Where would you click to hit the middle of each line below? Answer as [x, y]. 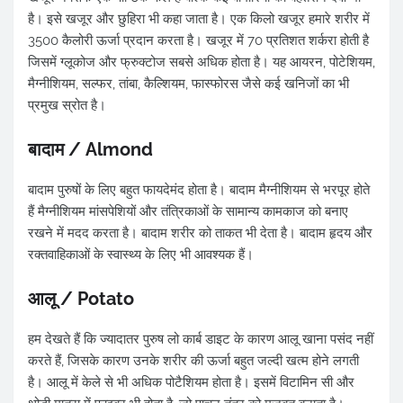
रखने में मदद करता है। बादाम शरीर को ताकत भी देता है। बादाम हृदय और [200, 233]
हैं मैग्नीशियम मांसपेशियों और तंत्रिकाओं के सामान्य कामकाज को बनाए [188, 212]
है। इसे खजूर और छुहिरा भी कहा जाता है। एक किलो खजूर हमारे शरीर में [199, 19]
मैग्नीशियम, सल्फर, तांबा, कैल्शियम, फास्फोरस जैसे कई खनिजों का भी [188, 84]
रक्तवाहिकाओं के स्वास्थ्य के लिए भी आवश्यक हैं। [141, 255]
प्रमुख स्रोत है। [67, 106]
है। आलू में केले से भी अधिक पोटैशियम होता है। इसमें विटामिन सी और [191, 383]
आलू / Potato [81, 299]
